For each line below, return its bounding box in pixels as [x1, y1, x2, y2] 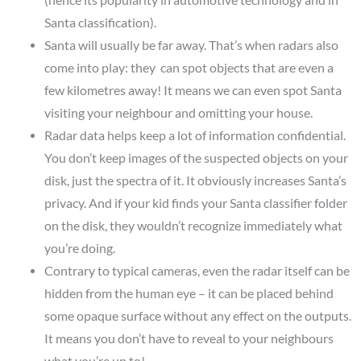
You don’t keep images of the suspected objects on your [44, 150, 348, 165]
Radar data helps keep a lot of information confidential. [44, 127, 346, 143]
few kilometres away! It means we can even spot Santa [44, 82, 342, 98]
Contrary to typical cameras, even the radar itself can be [44, 263, 350, 278]
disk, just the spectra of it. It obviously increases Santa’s [44, 172, 346, 188]
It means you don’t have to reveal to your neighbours [44, 330, 334, 346]
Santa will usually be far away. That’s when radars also [44, 37, 338, 52]
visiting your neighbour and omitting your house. [44, 105, 313, 120]
